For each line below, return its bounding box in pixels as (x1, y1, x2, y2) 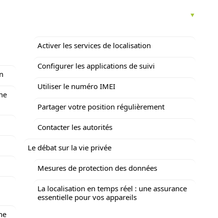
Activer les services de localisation (37, 40, 151, 50)
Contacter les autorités (37, 122, 112, 132)
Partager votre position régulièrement (37, 102, 164, 111)
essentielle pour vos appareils (37, 192, 137, 202)
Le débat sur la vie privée (28, 143, 111, 152)
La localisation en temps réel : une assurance (37, 183, 187, 193)
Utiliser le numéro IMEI (37, 81, 115, 91)
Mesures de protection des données (37, 163, 157, 173)
